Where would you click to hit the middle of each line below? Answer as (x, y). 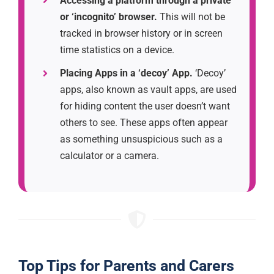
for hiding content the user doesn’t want (145, 106)
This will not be (191, 17)
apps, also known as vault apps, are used (149, 90)
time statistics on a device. (117, 50)
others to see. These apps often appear (144, 123)
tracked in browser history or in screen (142, 33)
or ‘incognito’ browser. (109, 17)
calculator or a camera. (110, 156)
